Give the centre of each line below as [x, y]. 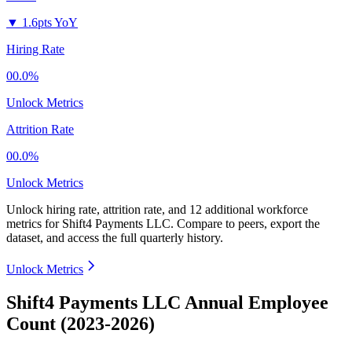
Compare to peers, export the [248, 224]
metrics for [34, 224]
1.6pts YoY [50, 23]
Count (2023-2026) [81, 324]
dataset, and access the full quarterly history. [115, 238]
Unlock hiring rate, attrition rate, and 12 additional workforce [157, 210]
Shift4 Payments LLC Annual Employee [167, 303]
